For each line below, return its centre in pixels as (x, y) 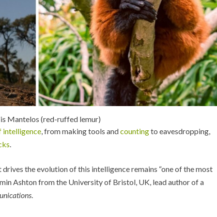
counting (135, 131)
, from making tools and (81, 131)
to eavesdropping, (180, 131)
